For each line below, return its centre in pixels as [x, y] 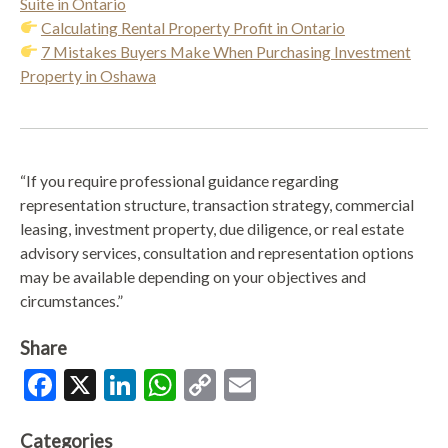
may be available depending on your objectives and [193, 276]
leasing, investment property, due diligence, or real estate [212, 228]
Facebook [122, 385]
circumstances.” [71, 300]
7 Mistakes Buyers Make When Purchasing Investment [225, 51]
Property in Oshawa [88, 75]
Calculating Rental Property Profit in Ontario [192, 27]
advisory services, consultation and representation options [217, 252]
